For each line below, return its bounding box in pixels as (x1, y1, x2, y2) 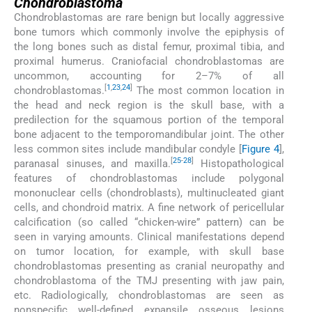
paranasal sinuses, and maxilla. (14, 157, 171, 170)
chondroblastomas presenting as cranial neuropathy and (14, 259, 284, 272)
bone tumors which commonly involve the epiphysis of (14, 25, 284, 38)
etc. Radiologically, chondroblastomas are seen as (14, 288, 284, 302)
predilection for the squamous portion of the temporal (14, 113, 284, 126)
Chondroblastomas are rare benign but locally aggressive (14, 10, 284, 24)
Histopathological (193, 157, 284, 170)
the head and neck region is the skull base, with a (14, 98, 284, 111)
